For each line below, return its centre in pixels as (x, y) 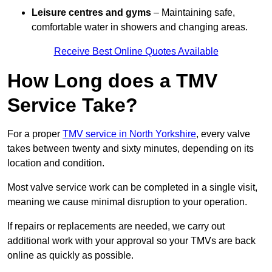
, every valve (223, 134)
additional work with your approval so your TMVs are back (131, 241)
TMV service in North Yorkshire (129, 134)
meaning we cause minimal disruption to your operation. (127, 202)
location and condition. (56, 163)
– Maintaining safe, (193, 13)
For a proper (35, 134)
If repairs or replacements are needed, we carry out (116, 226)
